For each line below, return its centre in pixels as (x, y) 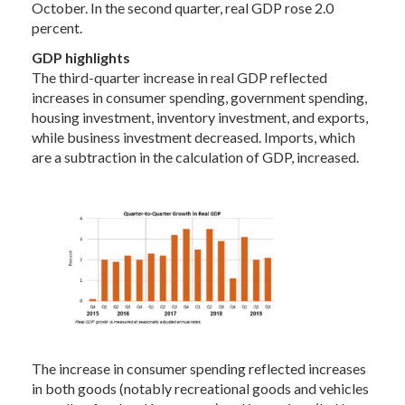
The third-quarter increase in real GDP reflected (179, 77)
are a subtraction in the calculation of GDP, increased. (195, 157)
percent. (57, 28)
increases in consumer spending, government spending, (199, 97)
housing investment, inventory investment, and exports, (200, 117)
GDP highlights (81, 57)
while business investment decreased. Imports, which (193, 137)
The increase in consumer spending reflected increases (199, 368)
